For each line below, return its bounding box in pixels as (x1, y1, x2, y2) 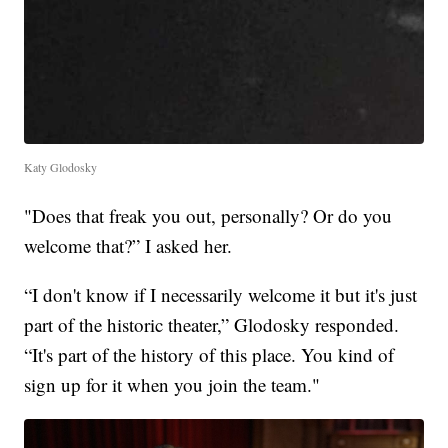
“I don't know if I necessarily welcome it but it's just (24, 281, 418, 307)
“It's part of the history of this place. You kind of (24, 341, 395, 367)
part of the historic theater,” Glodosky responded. (24, 311, 400, 337)
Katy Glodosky (24, 158, 98, 175)
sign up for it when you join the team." (24, 371, 321, 397)
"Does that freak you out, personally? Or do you (24, 202, 393, 228)
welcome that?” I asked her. (24, 232, 233, 258)
